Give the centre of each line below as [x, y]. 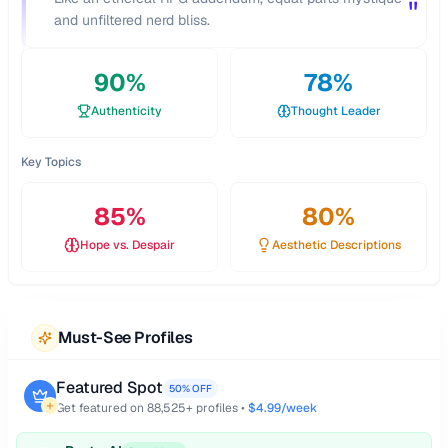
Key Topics [51, 162]
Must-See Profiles [125, 337]
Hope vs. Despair [127, 245]
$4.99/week [282, 408]
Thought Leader [335, 111]
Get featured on [101, 408]
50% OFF [190, 388]
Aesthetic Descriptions [336, 245]
